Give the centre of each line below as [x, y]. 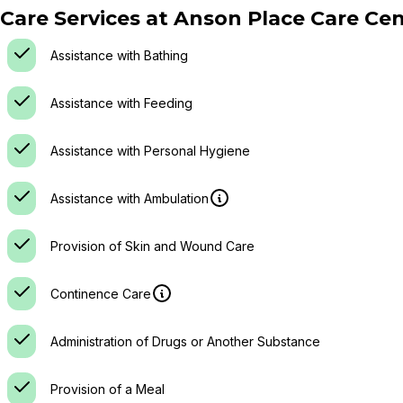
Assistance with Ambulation [130, 198]
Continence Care [101, 293]
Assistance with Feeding [121, 103]
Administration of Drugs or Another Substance [185, 341]
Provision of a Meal [107, 389]
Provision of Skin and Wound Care [152, 246]
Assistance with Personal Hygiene [150, 151]
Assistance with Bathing [119, 55]
